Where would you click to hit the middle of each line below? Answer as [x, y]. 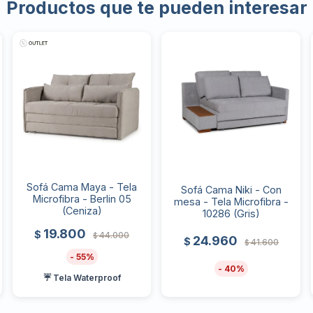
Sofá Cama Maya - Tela [82, 187]
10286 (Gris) [231, 213]
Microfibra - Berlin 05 [82, 199]
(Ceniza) [82, 211]
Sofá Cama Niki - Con [231, 189]
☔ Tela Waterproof [82, 278]
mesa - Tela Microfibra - [231, 201]
